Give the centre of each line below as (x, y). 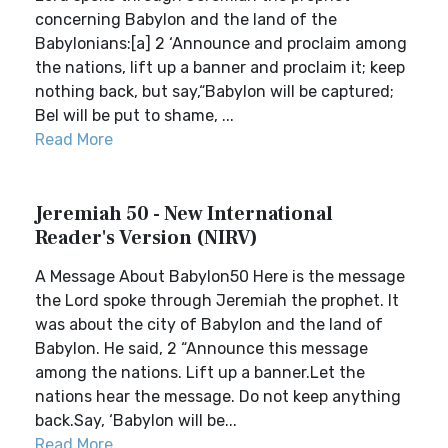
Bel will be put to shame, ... (134, 115)
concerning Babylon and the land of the (186, 19)
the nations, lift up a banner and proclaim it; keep (220, 67)
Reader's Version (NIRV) (146, 238)
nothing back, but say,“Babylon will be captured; (214, 91)
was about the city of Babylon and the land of (209, 324)
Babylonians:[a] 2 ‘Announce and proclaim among (221, 43)
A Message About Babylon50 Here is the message (220, 276)
